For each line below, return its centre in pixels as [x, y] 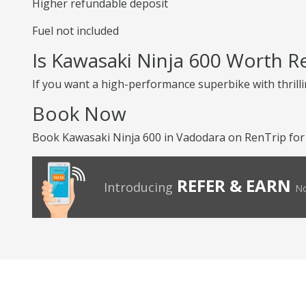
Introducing [138, 187]
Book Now [79, 113]
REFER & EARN [234, 185]
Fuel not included [75, 31]
